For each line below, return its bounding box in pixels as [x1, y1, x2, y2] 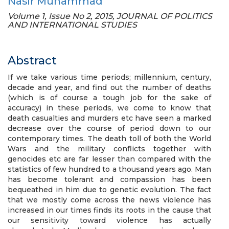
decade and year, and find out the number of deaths [8, 83, 211, 92]
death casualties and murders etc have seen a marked [8, 113, 211, 123]
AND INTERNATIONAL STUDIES [8, 20, 137, 30]
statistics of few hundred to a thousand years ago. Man [8, 165, 211, 174]
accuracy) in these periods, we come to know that [8, 103, 211, 112]
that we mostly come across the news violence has [8, 195, 211, 204]
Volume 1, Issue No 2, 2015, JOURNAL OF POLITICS [8, 11, 212, 21]
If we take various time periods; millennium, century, [8, 73, 211, 82]
